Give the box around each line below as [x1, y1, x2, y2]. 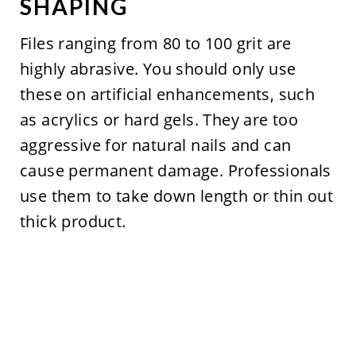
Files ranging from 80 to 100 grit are [19, 32, 292, 54]
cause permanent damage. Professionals [19, 159, 331, 181]
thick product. [19, 210, 126, 232]
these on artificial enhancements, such [19, 83, 315, 105]
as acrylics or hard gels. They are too [19, 108, 299, 130]
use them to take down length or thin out [19, 184, 333, 207]
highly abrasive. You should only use [19, 57, 296, 79]
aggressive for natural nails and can [19, 133, 292, 156]
